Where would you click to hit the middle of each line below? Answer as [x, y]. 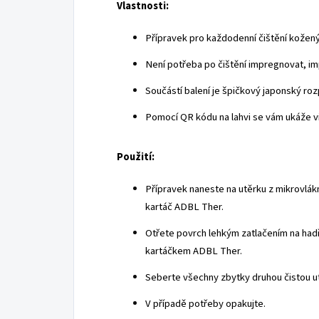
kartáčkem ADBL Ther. [194, 251]
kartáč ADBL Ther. [184, 206]
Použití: [136, 157]
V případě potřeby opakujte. [205, 303]
